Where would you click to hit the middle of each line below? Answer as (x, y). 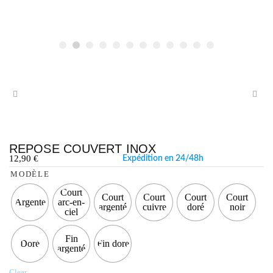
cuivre (154, 207)
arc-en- (71, 202)
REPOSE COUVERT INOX (83, 149)
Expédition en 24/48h (163, 159)
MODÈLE (30, 174)
